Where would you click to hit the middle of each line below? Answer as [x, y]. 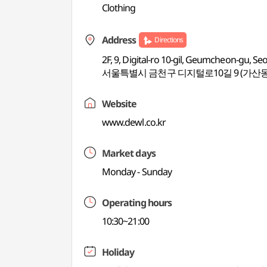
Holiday [118, 252]
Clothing [119, 8]
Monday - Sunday [137, 172]
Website [119, 104]
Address [119, 40]
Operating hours [137, 203]
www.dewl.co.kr [134, 122]
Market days [129, 153]
